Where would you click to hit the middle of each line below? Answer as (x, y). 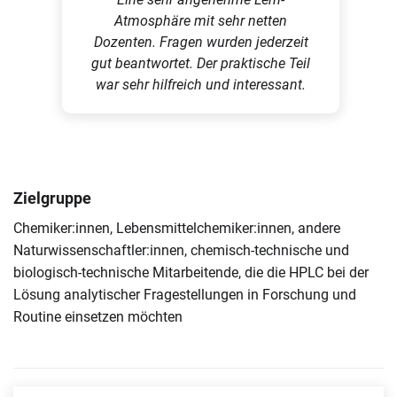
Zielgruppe (52, 198)
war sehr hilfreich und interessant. (201, 85)
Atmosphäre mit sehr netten (201, 21)
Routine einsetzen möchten (98, 317)
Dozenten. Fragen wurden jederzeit (201, 42)
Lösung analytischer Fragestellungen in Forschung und (185, 295)
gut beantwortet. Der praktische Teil (201, 63)
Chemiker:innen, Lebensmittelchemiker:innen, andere (177, 228)
